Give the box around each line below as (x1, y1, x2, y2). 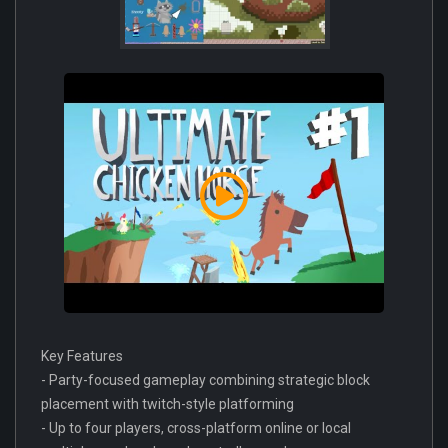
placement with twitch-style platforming (41, 395, 294, 412)
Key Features (41, 347, 123, 364)
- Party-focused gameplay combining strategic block (41, 371, 370, 388)
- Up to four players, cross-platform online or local (41, 419, 351, 436)
